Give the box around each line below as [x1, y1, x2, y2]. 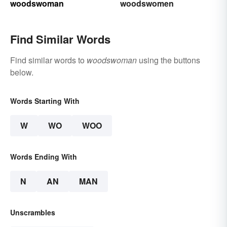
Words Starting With [10, 96, 80, 106]
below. [10, 66, 33, 79]
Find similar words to [10, 54, 87, 66]
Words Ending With [10, 152, 77, 162]
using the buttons [137, 54, 200, 66]
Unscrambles [10, 207, 55, 218]
